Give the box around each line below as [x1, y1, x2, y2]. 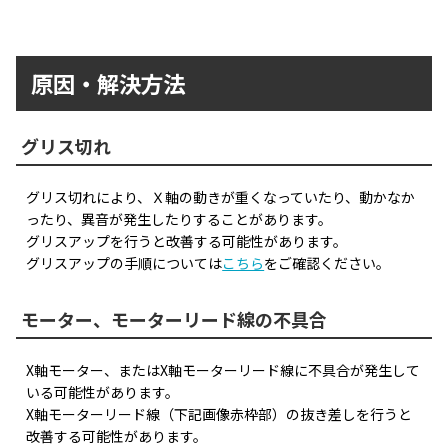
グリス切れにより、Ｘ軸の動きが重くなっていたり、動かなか [26, 186, 416, 207]
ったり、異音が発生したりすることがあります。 [26, 208, 333, 229]
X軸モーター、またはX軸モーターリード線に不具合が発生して [26, 359, 421, 380]
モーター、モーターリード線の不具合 [21, 305, 328, 332]
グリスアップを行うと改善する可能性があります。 [26, 230, 348, 251]
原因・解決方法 [31, 66, 186, 99]
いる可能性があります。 [26, 381, 180, 402]
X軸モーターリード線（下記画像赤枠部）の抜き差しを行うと [26, 403, 413, 424]
